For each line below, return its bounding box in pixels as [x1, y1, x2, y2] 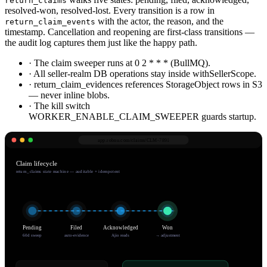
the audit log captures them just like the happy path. [5, 38, 197, 48]
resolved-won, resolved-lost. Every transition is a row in [5, 5, 215, 16]
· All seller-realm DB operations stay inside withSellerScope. [29, 69, 256, 79]
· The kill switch [29, 101, 90, 111]
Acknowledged [103, 224, 138, 231]
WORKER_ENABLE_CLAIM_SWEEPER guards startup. [29, 111, 256, 122]
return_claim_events [5, 17, 95, 27]
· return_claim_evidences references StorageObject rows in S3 [29, 79, 262, 90]
